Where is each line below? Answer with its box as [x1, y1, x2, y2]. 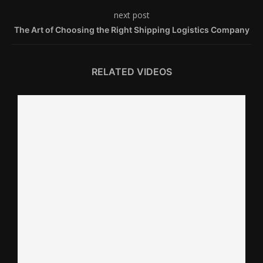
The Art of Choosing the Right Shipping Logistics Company [14, 25, 249, 35]
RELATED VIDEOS [91, 66, 172, 77]
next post [113, 9, 150, 21]
